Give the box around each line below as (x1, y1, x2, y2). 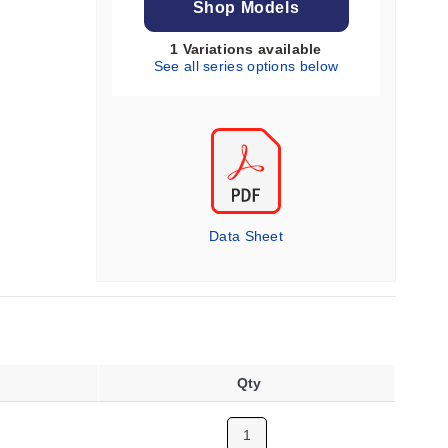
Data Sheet (209, 228, 283, 244)
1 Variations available (170, 41, 322, 57)
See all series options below (153, 58, 339, 74)
